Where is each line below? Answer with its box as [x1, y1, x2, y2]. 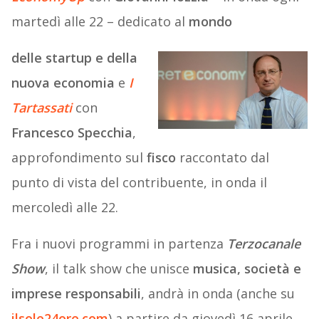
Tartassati [11, 99, 75, 117]
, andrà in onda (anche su [140, 285, 295, 303]
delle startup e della [11, 49, 137, 67]
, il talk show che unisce [44, 260, 193, 278]
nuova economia [11, 74, 115, 92]
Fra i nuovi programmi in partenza [11, 235, 227, 253]
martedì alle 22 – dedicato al [11, 13, 189, 31]
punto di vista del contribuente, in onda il [11, 174, 267, 192]
